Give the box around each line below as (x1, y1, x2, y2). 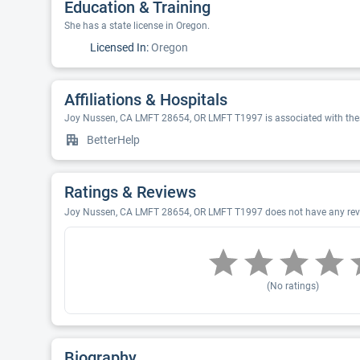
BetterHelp (87, 133, 140, 146)
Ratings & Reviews (64, 182, 196, 202)
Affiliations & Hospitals (64, 90, 227, 109)
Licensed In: (90, 41, 149, 54)
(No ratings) (266, 280, 319, 292)
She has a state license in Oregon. (64, 20, 210, 31)
